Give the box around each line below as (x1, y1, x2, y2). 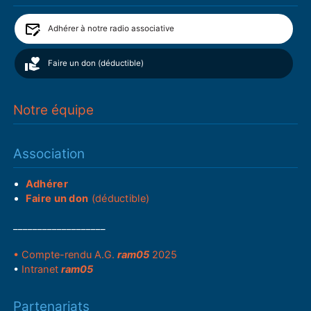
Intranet (22, 262, 62, 276)
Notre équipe (13, 101, 94, 118)
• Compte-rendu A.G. (13, 248, 118, 261)
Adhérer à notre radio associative (47, 24, 174, 34)
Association (13, 145, 85, 162)
